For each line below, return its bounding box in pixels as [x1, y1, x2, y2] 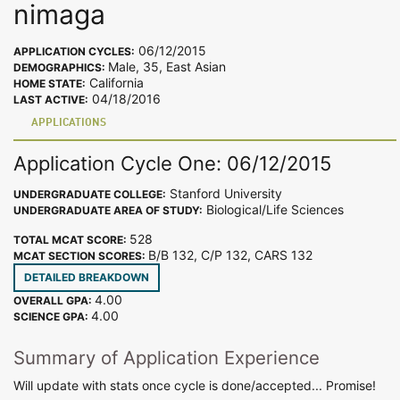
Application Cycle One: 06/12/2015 [13, 151, 331, 175]
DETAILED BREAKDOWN [24, 270, 149, 284]
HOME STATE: [13, 77, 86, 91]
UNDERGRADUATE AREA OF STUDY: [13, 203, 203, 217]
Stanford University [166, 185, 282, 201]
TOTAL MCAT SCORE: [13, 232, 129, 246]
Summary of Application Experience [13, 346, 320, 369]
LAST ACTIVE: [13, 93, 88, 107]
